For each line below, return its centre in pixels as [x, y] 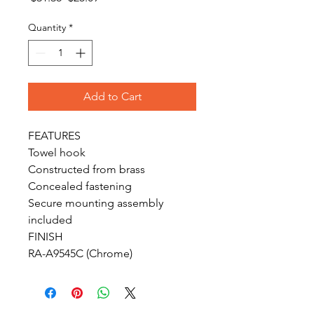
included [50, 220]
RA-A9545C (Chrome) [80, 253]
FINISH [46, 237]
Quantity [47, 27]
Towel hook [57, 152]
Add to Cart [112, 96]
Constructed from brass [87, 169]
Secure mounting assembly [96, 203]
